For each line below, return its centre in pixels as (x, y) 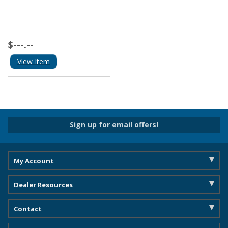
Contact (28, 208)
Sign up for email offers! (114, 124)
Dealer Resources (43, 184)
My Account (34, 161)
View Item (34, 61)
